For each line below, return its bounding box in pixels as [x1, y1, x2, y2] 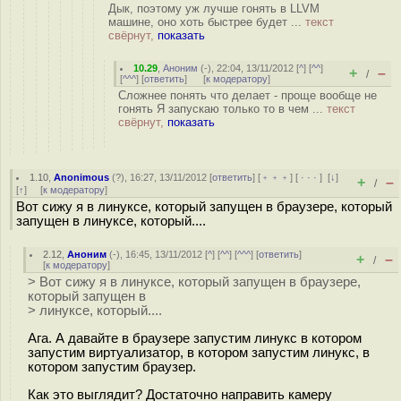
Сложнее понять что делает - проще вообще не [118, 89, 377, 102]
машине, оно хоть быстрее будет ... [108, 15, 305, 29]
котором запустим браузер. [28, 359, 196, 374]
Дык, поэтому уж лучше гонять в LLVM [108, 2, 320, 15]
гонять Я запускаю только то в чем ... [118, 102, 327, 115]
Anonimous [54, 172, 110, 183]
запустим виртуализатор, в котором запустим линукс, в [28, 345, 370, 360]
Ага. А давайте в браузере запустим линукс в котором [28, 330, 362, 346]
